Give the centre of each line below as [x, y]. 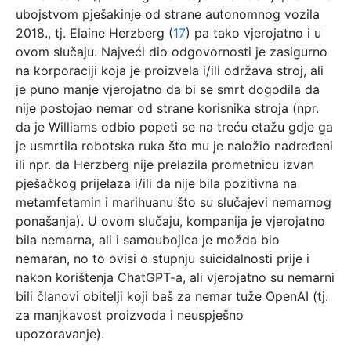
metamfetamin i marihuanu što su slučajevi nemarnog [174, 202]
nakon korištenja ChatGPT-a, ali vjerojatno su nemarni [175, 277]
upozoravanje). [60, 333]
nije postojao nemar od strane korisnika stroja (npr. [167, 108]
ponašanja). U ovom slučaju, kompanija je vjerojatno [170, 221]
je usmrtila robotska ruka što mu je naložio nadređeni [174, 145]
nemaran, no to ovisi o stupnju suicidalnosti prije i [163, 258]
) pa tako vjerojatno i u [253, 33]
